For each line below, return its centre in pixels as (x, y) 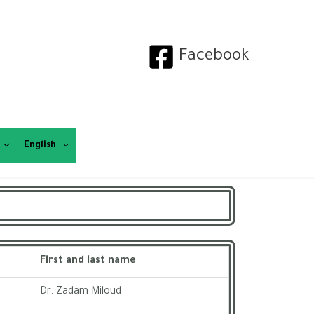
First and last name (88, 261)
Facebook (214, 57)
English (40, 146)
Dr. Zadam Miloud (81, 292)
